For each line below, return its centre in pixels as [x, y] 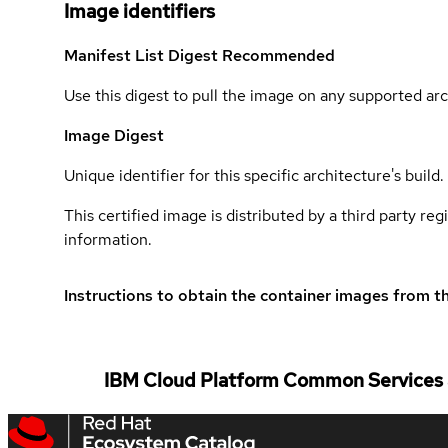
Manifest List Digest [143, 56]
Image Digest [114, 136]
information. [108, 240]
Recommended [278, 56]
